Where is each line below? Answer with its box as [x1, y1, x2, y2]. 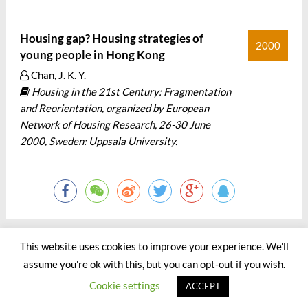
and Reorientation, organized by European [19, 102, 209, 114]
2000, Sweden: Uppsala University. [19, 135, 177, 147]
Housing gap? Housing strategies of [19, 31, 203, 45]
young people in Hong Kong [19, 47, 165, 62]
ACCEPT [186, 280, 221, 291]
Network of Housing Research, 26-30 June [19, 118, 210, 131]
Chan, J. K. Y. [28, 69, 86, 81]
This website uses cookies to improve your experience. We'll [19, 239, 289, 252]
